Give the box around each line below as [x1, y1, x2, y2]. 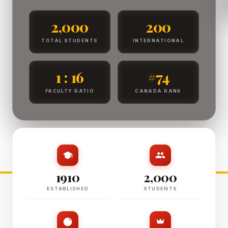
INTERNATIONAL [132, 38, 184, 43]
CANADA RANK [135, 88, 182, 94]
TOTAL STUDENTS [41, 38, 98, 43]
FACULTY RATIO [45, 88, 95, 94]
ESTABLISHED [46, 186, 89, 191]
